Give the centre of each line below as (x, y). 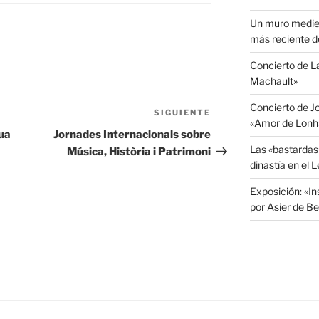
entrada (232, 132)
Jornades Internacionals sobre (132, 135)
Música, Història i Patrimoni (139, 152)
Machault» (273, 81)
